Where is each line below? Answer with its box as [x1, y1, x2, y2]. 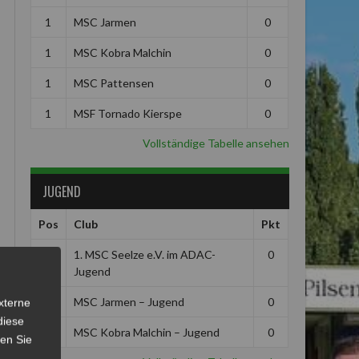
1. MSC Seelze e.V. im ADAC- [73, 248, 216, 261]
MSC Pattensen [73, 76, 154, 90]
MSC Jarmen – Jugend [73, 295, 184, 309]
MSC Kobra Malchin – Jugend [73, 325, 220, 339]
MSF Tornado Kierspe [73, 107, 182, 120]
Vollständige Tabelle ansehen [142, 136, 289, 150]
